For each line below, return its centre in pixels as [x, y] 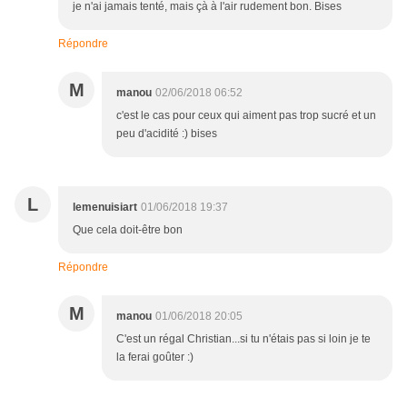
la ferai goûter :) [155, 357]
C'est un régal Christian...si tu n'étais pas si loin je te [243, 339]
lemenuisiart [105, 208]
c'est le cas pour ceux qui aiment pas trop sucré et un [246, 116]
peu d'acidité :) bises [167, 134]
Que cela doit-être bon [128, 230]
